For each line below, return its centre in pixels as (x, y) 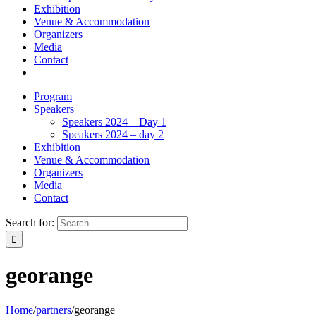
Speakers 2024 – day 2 (113, 134)
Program (53, 96)
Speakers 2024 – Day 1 (114, 122)
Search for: (30, 223)
